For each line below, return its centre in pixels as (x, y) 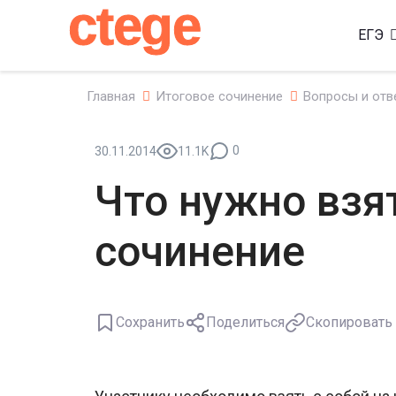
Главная (111, 96)
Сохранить (150, 322)
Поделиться (245, 322)
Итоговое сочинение (219, 96)
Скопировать (349, 322)
